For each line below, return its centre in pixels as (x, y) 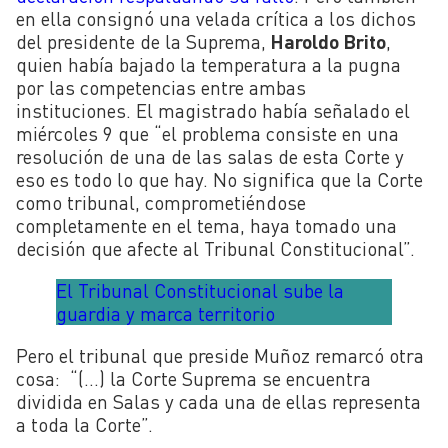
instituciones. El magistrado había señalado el (213, 110)
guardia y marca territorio (165, 314)
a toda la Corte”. (84, 425)
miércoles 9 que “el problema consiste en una (207, 133)
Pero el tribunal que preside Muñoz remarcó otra (220, 356)
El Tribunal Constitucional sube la (200, 291)
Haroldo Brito (326, 41)
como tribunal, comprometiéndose (161, 202)
